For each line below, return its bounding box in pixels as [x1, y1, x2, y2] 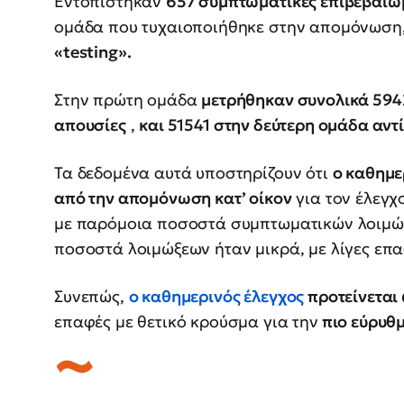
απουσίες [54, 115, 126, 136]
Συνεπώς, [54, 286, 129, 308]
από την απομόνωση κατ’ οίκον [54, 188, 292, 209]
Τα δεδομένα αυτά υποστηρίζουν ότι [54, 162, 333, 184]
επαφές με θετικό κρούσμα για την [54, 311, 318, 333]
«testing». [54, 41, 132, 63]
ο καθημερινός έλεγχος [128, 286, 305, 308]
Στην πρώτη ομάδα [54, 89, 202, 111]
